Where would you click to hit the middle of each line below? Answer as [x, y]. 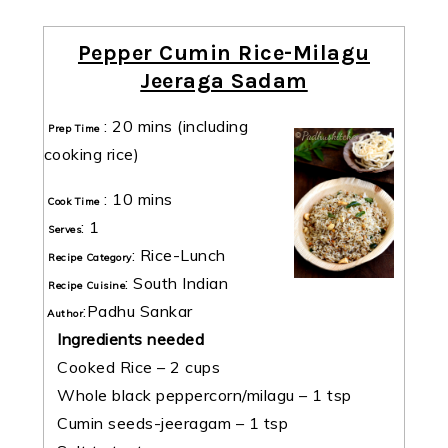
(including [210, 125]
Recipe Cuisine [87, 285]
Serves [65, 229]
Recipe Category [90, 257]
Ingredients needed [131, 338]
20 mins [142, 125]
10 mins [145, 198]
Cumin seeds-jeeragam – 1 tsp [166, 422]
